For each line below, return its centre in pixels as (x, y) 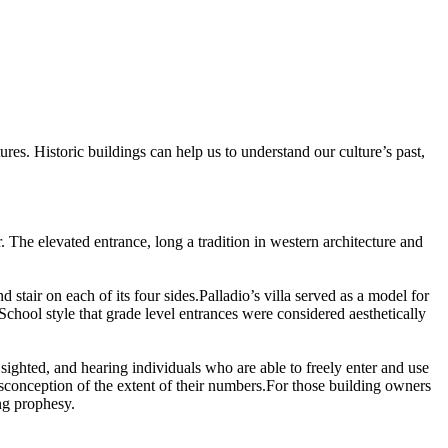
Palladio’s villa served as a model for (314, 295)
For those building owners (348, 385)
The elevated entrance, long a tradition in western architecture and (214, 241)
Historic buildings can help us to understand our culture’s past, (227, 151)
